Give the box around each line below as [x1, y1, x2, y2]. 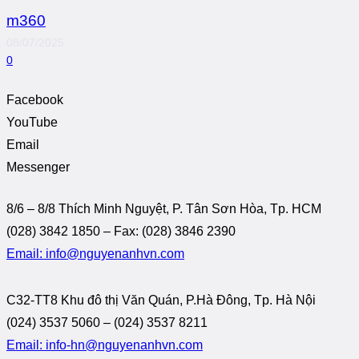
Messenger [6, 160, 70, 175]
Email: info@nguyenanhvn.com [6, 247, 184, 261]
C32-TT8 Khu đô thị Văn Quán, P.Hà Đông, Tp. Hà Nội [6, 293, 316, 308]
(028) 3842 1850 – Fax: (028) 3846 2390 [6, 224, 236, 239]
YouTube [6, 115, 58, 130]
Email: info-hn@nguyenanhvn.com [6, 338, 203, 353]
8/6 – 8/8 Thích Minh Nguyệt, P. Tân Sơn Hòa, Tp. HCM [6, 202, 321, 216]
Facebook [6, 93, 63, 107]
